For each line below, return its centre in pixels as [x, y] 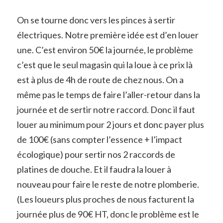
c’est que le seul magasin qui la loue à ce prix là [105, 64]
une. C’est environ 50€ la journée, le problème [105, 50]
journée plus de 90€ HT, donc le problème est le [108, 214]
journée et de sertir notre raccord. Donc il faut [106, 109]
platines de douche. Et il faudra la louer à [94, 169]
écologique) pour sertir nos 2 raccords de [96, 154]
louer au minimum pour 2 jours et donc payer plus [110, 124]
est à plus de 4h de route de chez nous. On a [100, 79]
